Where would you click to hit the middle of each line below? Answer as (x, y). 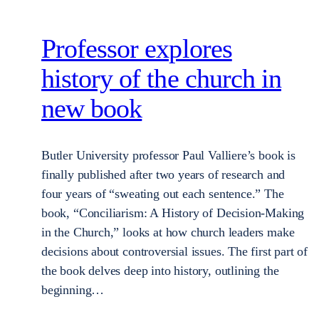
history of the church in (161, 79)
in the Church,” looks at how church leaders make (168, 232)
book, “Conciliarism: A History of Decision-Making (173, 213)
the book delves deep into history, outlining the (160, 270)
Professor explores (137, 49)
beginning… (73, 289)
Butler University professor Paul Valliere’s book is (168, 155)
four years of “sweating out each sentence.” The (163, 193)
